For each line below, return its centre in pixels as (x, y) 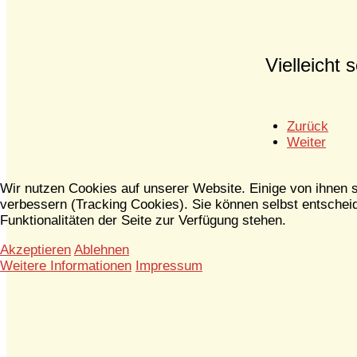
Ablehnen (102, 249)
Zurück (308, 127)
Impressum (169, 265)
